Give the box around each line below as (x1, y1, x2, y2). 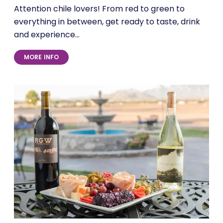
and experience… (14, 31, 80, 40)
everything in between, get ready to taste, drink (14, 18, 200, 27)
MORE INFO (24, 55, 59, 61)
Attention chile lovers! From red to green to (14, 5, 185, 14)
